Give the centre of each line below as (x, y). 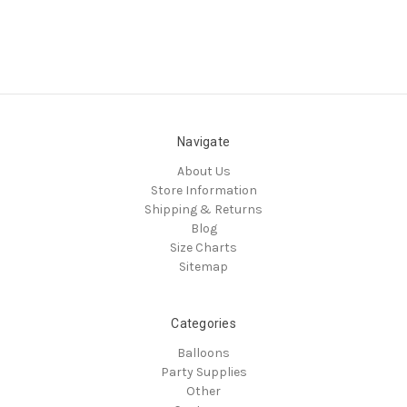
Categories (203, 323)
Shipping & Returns (203, 209)
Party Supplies (203, 372)
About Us (203, 171)
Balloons (203, 352)
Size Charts (203, 247)
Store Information (203, 190)
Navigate (203, 141)
